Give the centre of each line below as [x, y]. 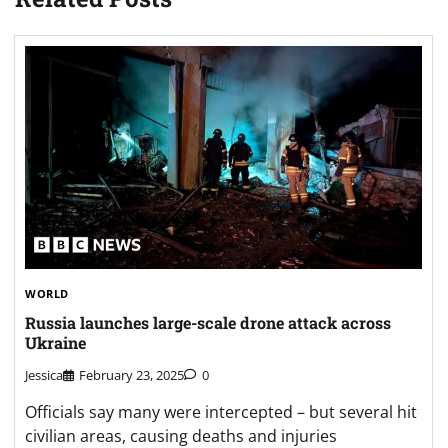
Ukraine [55, 342]
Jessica [44, 375]
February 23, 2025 [131, 375]
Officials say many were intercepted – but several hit [221, 412]
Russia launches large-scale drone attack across [208, 322]
